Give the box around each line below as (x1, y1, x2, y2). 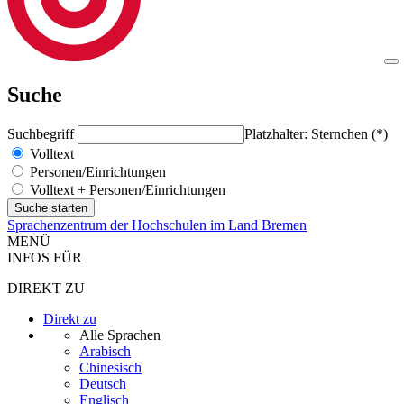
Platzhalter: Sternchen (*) (244, 125, 388, 142)
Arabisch (79, 343, 131, 359)
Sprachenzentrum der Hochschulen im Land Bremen (7, 216, 307, 233)
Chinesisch (79, 359, 142, 375)
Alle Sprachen (79, 326, 161, 343)
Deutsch (79, 375, 126, 391)
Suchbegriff (7, 125, 78, 142)
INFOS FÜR (7, 249, 82, 265)
